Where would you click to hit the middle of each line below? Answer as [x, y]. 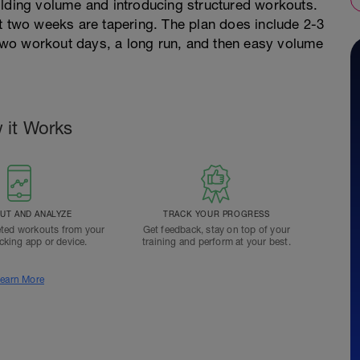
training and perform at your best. [216, 242]
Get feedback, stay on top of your [217, 230]
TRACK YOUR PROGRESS [217, 214]
